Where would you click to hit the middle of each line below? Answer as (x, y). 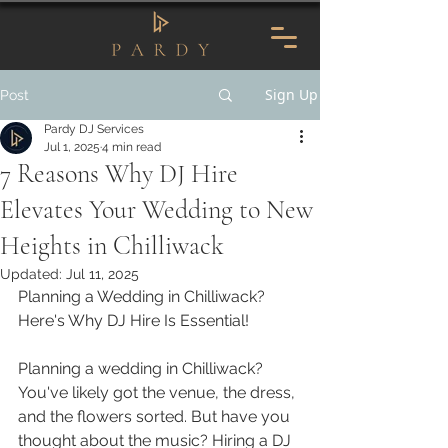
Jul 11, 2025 (102, 274)
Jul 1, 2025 (72, 147)
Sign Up (291, 94)
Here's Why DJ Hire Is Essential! (133, 320)
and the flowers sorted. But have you (156, 416)
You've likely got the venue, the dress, (158, 392)
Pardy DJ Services (94, 129)
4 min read (131, 147)
